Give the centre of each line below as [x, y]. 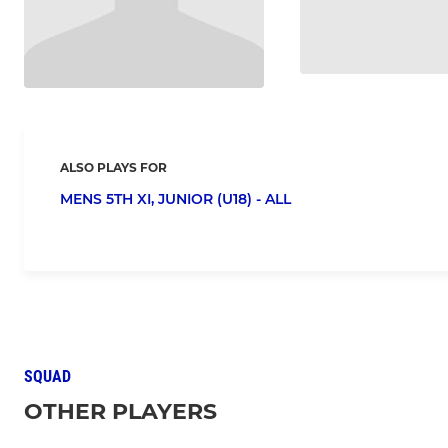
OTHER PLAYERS [120, 412]
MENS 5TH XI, [109, 199]
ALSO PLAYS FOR [113, 168]
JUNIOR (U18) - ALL [224, 199]
